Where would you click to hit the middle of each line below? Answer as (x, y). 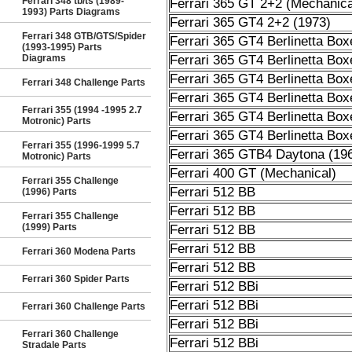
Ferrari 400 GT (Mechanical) (253, 173)
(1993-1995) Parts (62, 47)
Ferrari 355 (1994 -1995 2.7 (82, 110)
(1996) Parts (49, 192)
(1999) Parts (49, 227)
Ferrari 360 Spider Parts (76, 279)
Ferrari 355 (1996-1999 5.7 (81, 145)
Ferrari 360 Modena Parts (79, 251)
